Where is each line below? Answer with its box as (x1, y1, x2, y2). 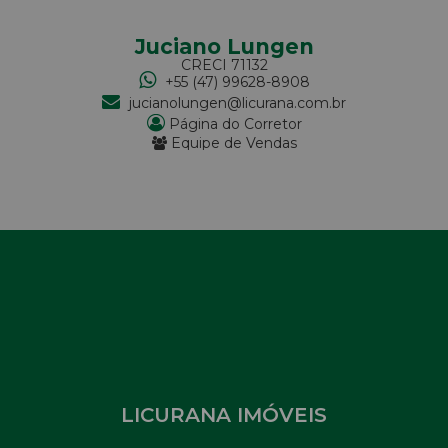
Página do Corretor (164, 115, 302, 134)
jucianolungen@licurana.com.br (129, 94, 346, 113)
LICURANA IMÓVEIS (121, 403, 327, 428)
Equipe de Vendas (166, 134, 297, 153)
